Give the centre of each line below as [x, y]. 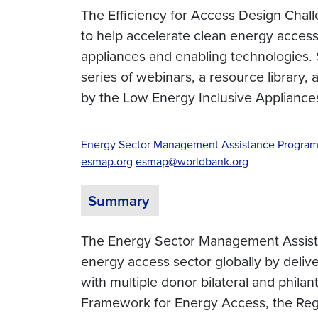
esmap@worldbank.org [192, 162]
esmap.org [107, 162]
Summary [119, 201]
